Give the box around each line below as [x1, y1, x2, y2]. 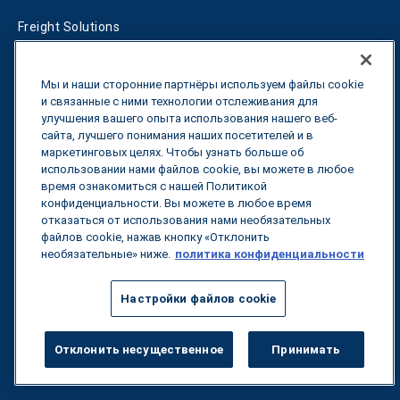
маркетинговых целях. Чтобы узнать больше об [41, 146, 304, 159]
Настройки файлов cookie [121, 292, 277, 305]
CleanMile [18, 170, 78, 184]
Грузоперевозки [18, 296, 119, 311]
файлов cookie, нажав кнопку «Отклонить [41, 230, 270, 244]
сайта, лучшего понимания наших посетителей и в [41, 129, 313, 142]
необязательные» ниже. [41, 247, 171, 261]
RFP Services [18, 57, 96, 71]
